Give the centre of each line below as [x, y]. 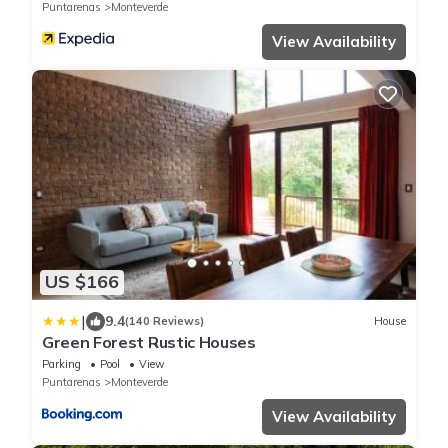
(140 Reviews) [164, 321]
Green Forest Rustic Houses [149, 341]
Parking [61, 363]
